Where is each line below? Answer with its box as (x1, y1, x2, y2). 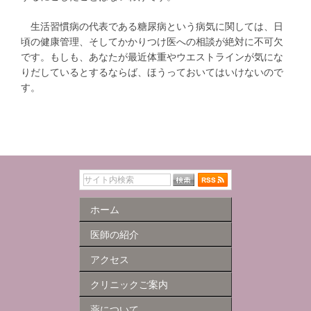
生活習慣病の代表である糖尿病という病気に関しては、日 (21, 20, 283, 32)
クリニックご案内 (90, 278, 168, 290)
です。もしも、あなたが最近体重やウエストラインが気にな (21, 51, 283, 62)
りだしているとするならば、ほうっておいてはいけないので (21, 66, 283, 78)
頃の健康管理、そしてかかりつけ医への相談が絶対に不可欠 (21, 35, 283, 47)
